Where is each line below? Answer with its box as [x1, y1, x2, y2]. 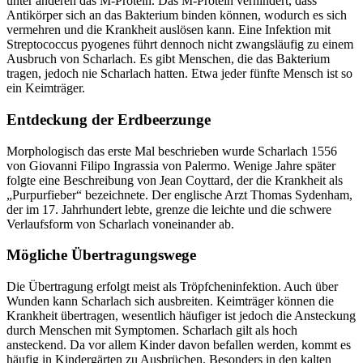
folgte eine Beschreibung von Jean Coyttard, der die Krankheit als [6, 173, 343, 187]
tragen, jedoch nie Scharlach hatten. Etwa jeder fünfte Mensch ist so [6, 66, 352, 81]
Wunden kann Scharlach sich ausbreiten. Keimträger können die [6, 294, 334, 309]
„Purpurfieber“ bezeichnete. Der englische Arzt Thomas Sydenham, [6, 187, 352, 202]
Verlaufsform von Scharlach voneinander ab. [6, 216, 234, 231]
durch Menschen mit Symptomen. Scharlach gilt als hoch [6, 323, 297, 338]
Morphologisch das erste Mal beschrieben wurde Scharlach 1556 [6, 143, 337, 158]
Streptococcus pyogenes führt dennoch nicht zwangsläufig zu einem [6, 37, 353, 52]
